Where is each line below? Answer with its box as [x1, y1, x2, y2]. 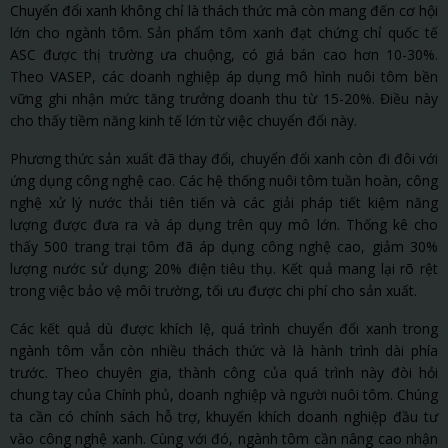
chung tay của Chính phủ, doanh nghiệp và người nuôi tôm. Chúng [10, 385, 438, 405]
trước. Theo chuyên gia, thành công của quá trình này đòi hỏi [10, 363, 438, 383]
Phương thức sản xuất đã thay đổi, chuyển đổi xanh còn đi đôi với [10, 149, 438, 169]
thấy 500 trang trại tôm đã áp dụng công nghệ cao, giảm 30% [10, 237, 438, 257]
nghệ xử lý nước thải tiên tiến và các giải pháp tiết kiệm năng [10, 193, 438, 213]
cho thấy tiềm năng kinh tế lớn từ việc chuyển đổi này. [10, 111, 357, 131]
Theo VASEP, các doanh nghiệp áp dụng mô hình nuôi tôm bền [10, 67, 438, 87]
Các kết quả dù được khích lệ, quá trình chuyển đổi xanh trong [10, 319, 438, 339]
